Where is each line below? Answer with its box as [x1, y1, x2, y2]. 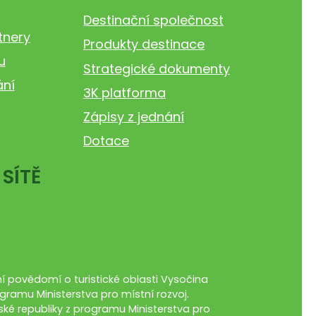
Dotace [83, 132, 129, 150]
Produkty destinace [83, 35, 205, 54]
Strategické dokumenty [83, 59, 230, 78]
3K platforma [83, 83, 166, 102]
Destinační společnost [83, 11, 224, 30]
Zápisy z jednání [83, 108, 184, 126]
